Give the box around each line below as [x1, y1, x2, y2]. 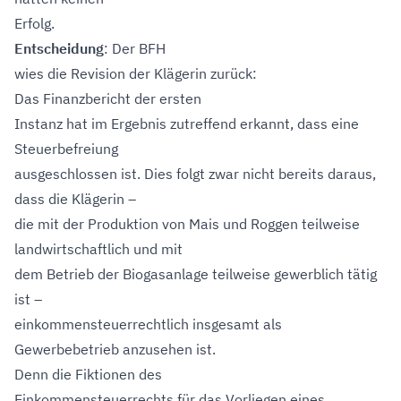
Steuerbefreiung [14, 140, 118, 158]
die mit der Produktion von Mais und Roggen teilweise [14, 215, 360, 233]
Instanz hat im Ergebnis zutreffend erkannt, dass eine [14, 115, 359, 132]
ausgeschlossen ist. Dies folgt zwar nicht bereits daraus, [14, 165, 376, 183]
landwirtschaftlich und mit [14, 240, 183, 258]
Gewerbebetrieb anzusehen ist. [14, 340, 216, 358]
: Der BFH [104, 39, 166, 57]
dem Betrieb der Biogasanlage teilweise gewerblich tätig [14, 265, 377, 283]
